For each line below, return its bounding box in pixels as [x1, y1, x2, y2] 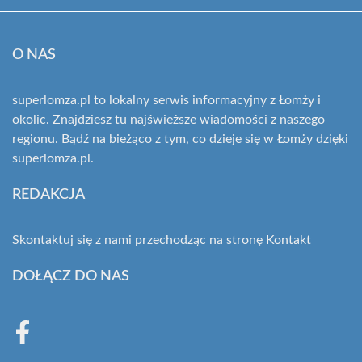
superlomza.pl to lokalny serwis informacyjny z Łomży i [12, 94, 321, 107]
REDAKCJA [12, 187, 85, 202]
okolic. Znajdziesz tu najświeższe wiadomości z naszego [12, 113, 325, 126]
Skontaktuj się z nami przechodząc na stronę [12, 234, 266, 246]
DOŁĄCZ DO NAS [12, 269, 129, 284]
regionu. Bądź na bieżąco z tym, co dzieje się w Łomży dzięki [12, 133, 348, 145]
